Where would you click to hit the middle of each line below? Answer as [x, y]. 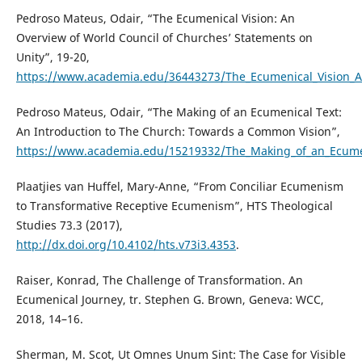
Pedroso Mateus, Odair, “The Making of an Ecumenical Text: [179, 112]
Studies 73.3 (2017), [69, 225]
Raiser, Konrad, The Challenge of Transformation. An [159, 280]
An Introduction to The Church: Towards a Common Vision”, [178, 131]
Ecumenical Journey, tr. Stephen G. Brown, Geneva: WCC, [170, 299]
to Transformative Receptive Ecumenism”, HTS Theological [174, 205]
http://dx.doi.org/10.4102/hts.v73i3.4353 [126, 244]
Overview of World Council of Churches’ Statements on [164, 37]
